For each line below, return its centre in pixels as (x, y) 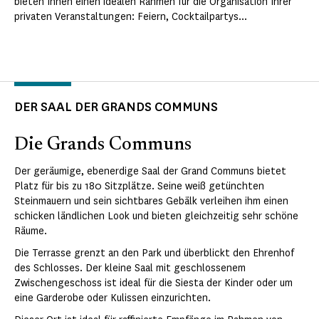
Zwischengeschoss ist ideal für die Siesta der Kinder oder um (153, 283)
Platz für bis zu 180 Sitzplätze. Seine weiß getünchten (139, 187)
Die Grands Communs (103, 146)
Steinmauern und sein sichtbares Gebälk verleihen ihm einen (151, 202)
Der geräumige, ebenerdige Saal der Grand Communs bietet (150, 172)
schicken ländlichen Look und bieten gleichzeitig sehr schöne (156, 216)
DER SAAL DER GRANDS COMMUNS (116, 107)
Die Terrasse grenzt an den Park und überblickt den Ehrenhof (154, 253)
